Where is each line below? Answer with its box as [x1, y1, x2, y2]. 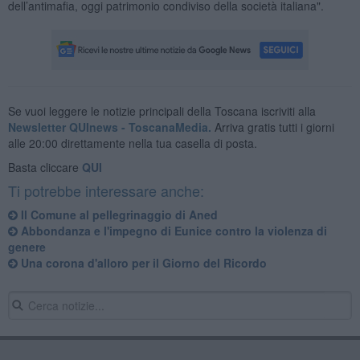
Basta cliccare [7, 158, 82, 175]
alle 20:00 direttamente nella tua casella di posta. [7, 134, 257, 151]
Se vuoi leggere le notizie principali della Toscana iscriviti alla [7, 102, 316, 119]
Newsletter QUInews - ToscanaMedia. [7, 118, 211, 135]
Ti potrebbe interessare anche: [7, 179, 204, 201]
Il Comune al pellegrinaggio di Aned [17, 206, 218, 223]
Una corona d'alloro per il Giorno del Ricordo [17, 254, 267, 271]
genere [7, 238, 46, 255]
